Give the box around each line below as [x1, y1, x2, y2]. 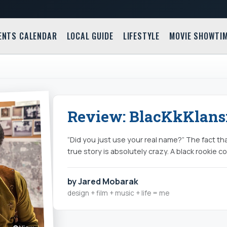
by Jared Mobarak [67, 175, 138, 187]
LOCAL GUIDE [66, 30, 113, 43]
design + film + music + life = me [67, 188, 169, 198]
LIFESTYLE [123, 30, 160, 43]
